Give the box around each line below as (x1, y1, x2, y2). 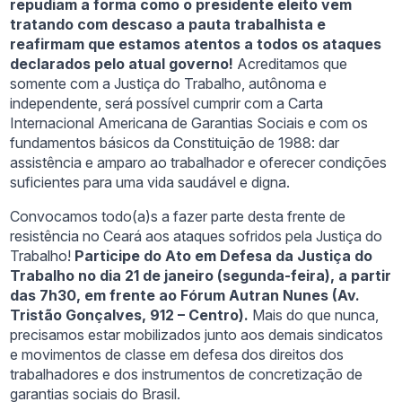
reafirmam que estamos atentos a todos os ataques (10, 35, 382, 54)
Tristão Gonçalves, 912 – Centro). (10, 306, 249, 325)
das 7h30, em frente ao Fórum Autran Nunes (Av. (10, 286, 361, 305)
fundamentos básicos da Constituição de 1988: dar (10, 134, 340, 153)
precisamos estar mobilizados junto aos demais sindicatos (10, 326, 384, 345)
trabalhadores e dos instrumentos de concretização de (10, 365, 363, 384)
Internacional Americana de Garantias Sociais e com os (10, 114, 369, 133)
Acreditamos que (233, 55, 348, 74)
